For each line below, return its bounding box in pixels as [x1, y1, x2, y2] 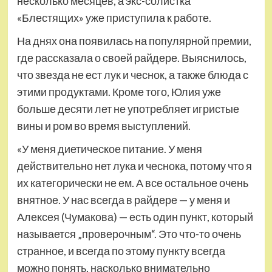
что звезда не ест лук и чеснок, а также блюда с [16, 68, 248, 81]
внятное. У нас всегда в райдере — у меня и [16, 193, 230, 206]
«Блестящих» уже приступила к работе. [16, 11, 211, 24]
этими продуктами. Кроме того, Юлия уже [16, 85, 221, 98]
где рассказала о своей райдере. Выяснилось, [16, 51, 246, 64]
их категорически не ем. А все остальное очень [16, 176, 248, 189]
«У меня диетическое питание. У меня [16, 142, 202, 155]
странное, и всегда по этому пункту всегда [16, 244, 225, 257]
